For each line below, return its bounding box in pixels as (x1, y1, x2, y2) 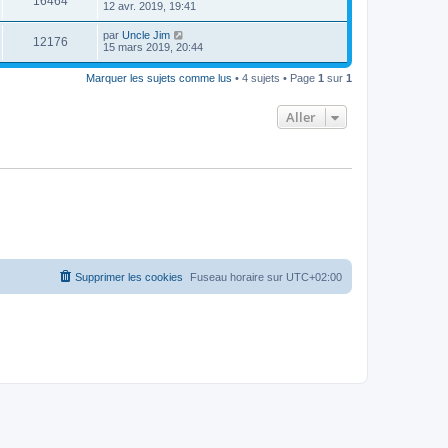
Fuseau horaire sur (190, 270, 286, 283)
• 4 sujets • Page (232, 72, 318, 84)
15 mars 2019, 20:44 (103, 41, 203, 53)
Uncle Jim (122, 29, 170, 41)
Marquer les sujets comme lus (86, 72, 232, 84)
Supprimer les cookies (75, 270, 183, 283)
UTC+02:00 (286, 270, 342, 283)
